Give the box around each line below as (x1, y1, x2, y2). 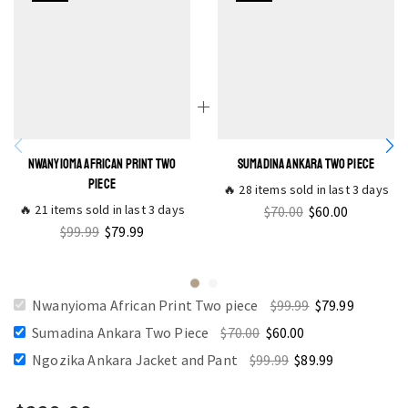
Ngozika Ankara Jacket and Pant (32, 350, 238, 369)
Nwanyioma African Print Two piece (32, 295, 259, 314)
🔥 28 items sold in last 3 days (223, 180, 389, 198)
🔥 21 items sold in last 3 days (19, 200, 185, 218)
